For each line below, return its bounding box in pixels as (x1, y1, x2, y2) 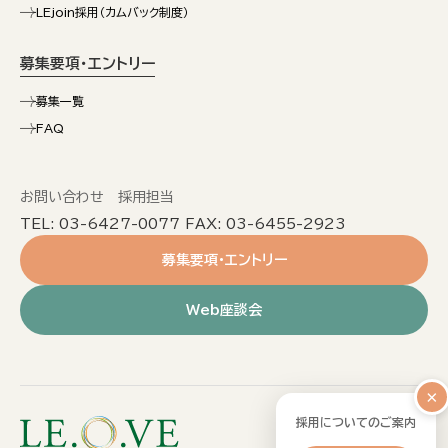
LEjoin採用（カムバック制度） (36, 6, 189, 18)
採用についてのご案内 (296, 416, 416, 428)
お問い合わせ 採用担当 (20, 190, 174, 204)
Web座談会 (186, 303, 262, 317)
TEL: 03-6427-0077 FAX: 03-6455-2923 (20, 217, 346, 231)
